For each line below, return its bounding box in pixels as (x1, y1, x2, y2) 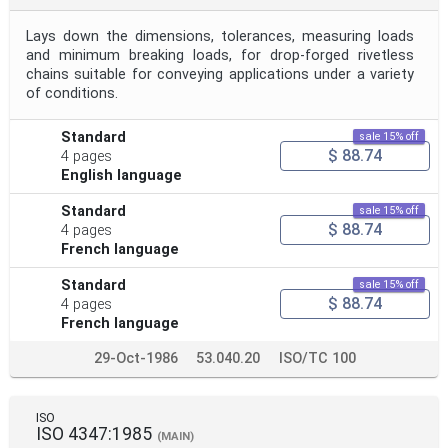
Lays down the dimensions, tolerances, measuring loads (26, 27, 414, 45)
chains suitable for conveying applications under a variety (26, 65, 414, 83)
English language (61, 166, 183, 184)
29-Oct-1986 (94, 349, 178, 367)
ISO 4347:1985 (36, 423, 152, 444)
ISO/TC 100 (278, 349, 356, 367)
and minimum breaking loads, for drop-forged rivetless (26, 46, 414, 64)
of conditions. (26, 84, 118, 102)
